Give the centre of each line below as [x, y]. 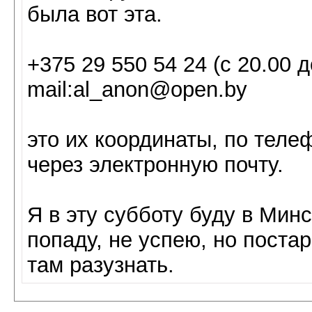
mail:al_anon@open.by [137, 89]
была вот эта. [95, 14]
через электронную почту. [155, 165]
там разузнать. [101, 265]
